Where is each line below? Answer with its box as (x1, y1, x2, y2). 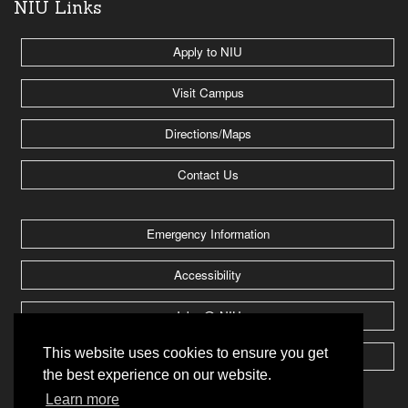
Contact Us (177, 166, 239, 184)
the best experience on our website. (43, 367, 271, 383)
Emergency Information (146, 225, 270, 243)
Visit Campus (171, 84, 244, 102)
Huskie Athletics (164, 347, 252, 365)
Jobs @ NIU (174, 306, 242, 324)
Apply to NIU (173, 43, 243, 61)
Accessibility (174, 265, 242, 283)
